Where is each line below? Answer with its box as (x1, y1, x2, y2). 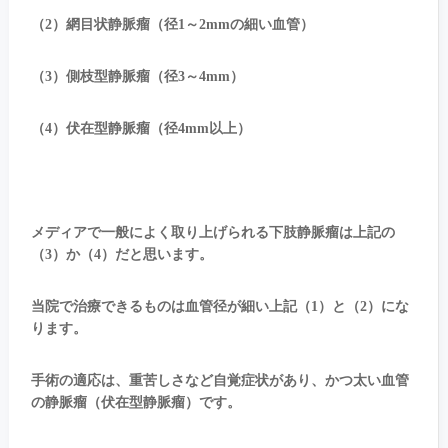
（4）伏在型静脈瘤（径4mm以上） (30, 121, 251, 137)
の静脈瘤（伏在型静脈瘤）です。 (30, 395, 241, 411)
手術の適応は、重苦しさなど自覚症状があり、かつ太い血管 (30, 373, 409, 389)
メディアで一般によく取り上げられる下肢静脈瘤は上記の (30, 225, 395, 241)
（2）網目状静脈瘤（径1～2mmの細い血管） (30, 17, 314, 33)
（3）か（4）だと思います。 (30, 247, 213, 263)
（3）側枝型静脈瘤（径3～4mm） (30, 69, 244, 85)
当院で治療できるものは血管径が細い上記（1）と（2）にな (30, 299, 409, 315)
